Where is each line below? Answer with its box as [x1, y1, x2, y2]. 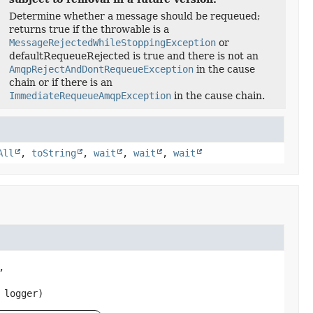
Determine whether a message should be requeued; [9, 10, 261, 22]
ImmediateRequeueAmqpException [9, 90, 172, 101]
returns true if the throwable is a [9, 24, 170, 35]
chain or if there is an [9, 77, 113, 88]
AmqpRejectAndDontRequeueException [9, 64, 194, 75]
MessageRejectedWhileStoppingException [9, 37, 217, 48]
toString [31, 147, 76, 159]
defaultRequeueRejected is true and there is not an [9, 50, 259, 61]
